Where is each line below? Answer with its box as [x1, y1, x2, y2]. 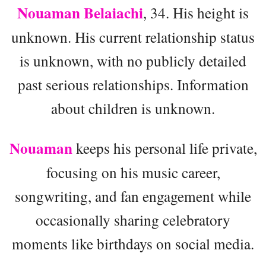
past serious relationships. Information [17, 74, 249, 95]
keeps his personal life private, [72, 138, 257, 159]
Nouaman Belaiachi [17, 2, 143, 24]
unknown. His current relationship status [11, 27, 255, 47]
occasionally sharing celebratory [36, 210, 230, 230]
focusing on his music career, [46, 162, 220, 183]
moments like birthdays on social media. [12, 233, 254, 254]
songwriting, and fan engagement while [15, 186, 251, 207]
